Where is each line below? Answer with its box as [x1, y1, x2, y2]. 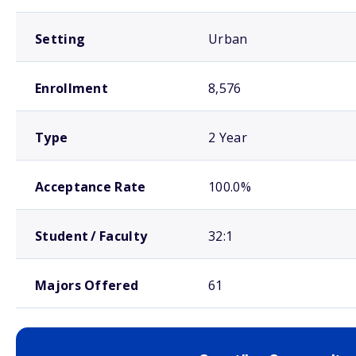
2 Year [208, 129, 247, 146]
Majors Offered [35, 277, 139, 294]
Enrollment [35, 79, 108, 97]
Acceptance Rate [35, 178, 146, 195]
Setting [35, 30, 86, 48]
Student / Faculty [35, 227, 148, 245]
